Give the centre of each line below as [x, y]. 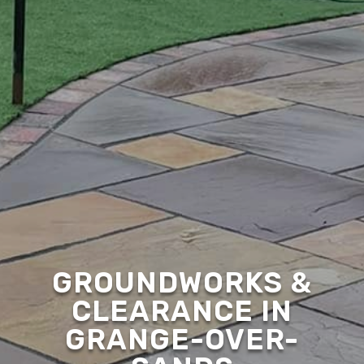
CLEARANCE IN [182, 311]
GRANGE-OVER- [182, 339]
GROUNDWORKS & [182, 282]
